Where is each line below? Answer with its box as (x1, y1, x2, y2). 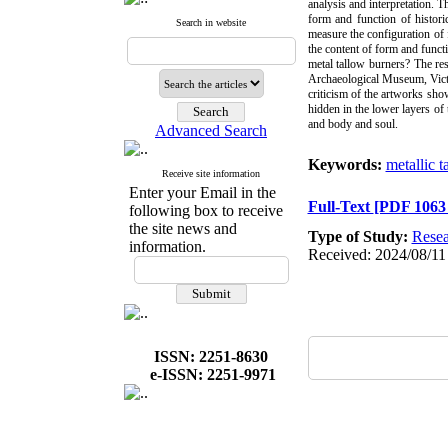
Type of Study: (307, 228, 412, 245)
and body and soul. (307, 117, 398, 131)
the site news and (128, 220, 237, 237)
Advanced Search (155, 122, 267, 139)
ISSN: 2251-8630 (154, 348, 268, 365)
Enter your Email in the (128, 184, 276, 201)
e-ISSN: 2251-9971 (150, 366, 276, 383)
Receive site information (162, 168, 260, 179)
